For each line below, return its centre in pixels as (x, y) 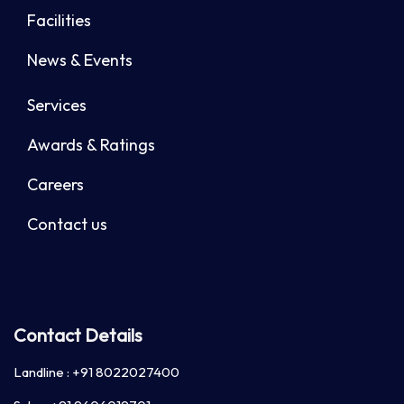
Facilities (59, 21)
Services (57, 106)
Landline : (41, 372)
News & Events (80, 60)
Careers (55, 185)
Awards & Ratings (91, 145)
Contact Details (78, 335)
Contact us (67, 225)
